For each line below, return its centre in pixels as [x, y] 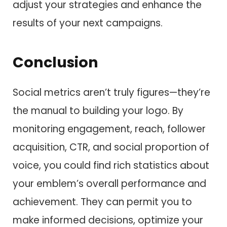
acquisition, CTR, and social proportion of [111, 147]
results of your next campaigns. [88, 23]
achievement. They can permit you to [102, 202]
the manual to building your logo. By [98, 111]
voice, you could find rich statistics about [111, 166]
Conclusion [55, 62]
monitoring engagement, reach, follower [109, 129]
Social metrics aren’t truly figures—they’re [111, 93]
